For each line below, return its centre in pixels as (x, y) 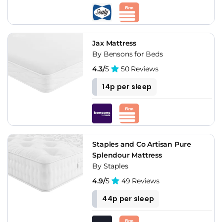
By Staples (110, 166)
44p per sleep (128, 198)
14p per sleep (127, 86)
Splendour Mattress (127, 155)
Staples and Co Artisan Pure (142, 144)
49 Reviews (139, 181)
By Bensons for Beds (128, 54)
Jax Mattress (114, 43)
